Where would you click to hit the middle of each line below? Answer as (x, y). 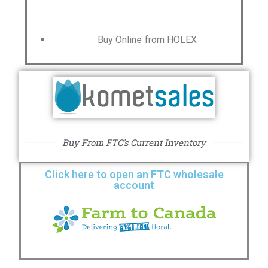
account (134, 185)
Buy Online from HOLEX (146, 40)
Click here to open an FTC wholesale (134, 174)
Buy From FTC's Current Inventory (134, 142)
